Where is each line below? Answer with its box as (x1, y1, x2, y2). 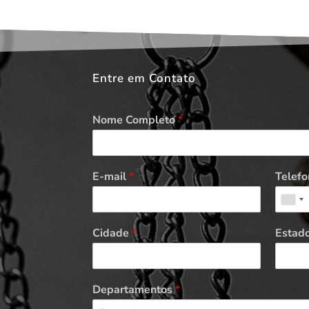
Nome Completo (92, 112, 179, 128)
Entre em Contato (92, 70, 197, 86)
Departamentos (92, 282, 176, 298)
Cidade (92, 226, 132, 241)
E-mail (92, 169, 130, 185)
